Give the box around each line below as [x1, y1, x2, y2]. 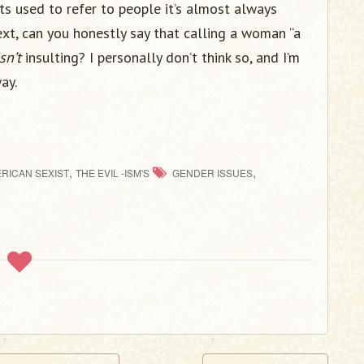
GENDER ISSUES [172, 166, 253, 180]
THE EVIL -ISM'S [76, 166, 149, 180]
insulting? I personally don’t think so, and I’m [21, 48, 300, 67]
